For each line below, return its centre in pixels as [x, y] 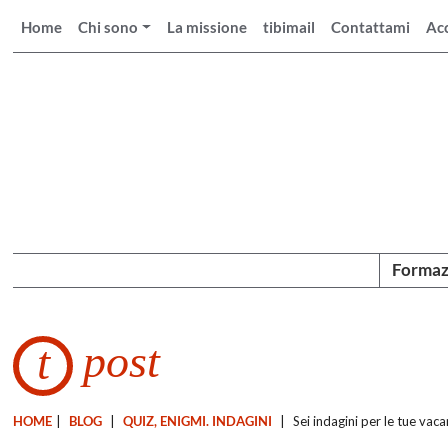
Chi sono [108, 27]
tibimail [289, 27]
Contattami [371, 27]
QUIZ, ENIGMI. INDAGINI [198, 420]
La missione [207, 27]
